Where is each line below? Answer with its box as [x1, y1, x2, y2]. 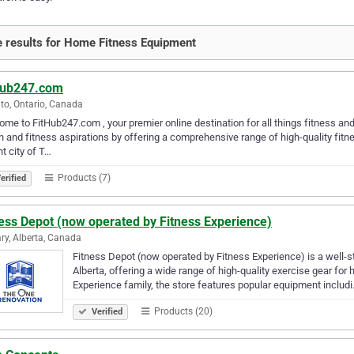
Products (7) [55, 171, 111, 183]
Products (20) [152, 305, 213, 317]
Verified [89, 306, 122, 317]
